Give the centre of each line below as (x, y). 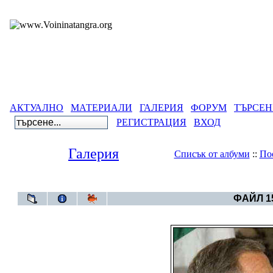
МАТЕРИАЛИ (101, 108)
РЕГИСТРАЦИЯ (151, 122)
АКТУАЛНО (37, 108)
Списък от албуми (212, 154)
